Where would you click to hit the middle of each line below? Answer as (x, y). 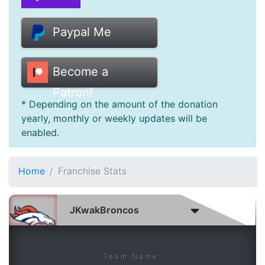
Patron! (73, 92)
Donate (27, 22)
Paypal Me (82, 32)
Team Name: (132, 256)
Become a (80, 71)
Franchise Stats (92, 171)
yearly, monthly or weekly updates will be (114, 118)
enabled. (40, 132)
